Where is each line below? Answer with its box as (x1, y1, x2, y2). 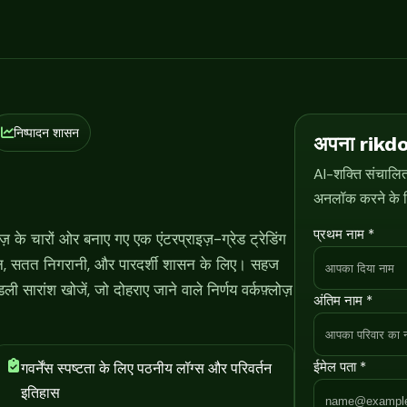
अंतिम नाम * (313, 292, 372, 310)
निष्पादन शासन (14, 124, 80, 141)
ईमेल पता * (313, 358, 366, 376)
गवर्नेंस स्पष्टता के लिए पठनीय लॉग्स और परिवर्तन (21, 358, 273, 378)
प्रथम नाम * (313, 225, 374, 243)
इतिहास (21, 382, 61, 402)
